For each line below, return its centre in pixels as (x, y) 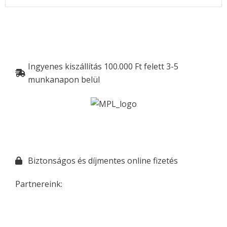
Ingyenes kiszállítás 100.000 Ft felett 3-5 (103, 67)
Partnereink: (39, 184)
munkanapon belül (64, 80)
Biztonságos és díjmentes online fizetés (103, 161)
